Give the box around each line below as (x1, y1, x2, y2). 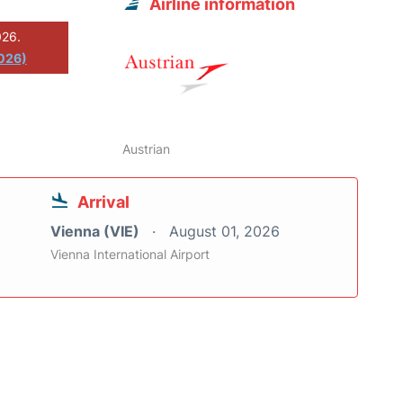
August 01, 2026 (169, 222, 280, 241)
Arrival (77, 193, 130, 212)
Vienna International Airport (50, 246, 210, 263)
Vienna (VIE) (50, 222, 143, 241)
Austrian (122, 141, 171, 157)
